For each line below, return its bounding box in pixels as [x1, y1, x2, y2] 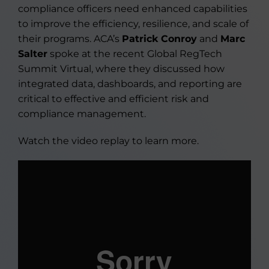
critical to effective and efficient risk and [18, 93, 209, 104]
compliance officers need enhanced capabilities [18, 3, 247, 14]
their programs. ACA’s [18, 33, 122, 44]
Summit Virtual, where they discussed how [18, 63, 225, 74]
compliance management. [18, 108, 146, 119]
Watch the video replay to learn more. [18, 135, 199, 147]
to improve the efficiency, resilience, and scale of [18, 18, 249, 29]
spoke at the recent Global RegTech [47, 48, 222, 59]
